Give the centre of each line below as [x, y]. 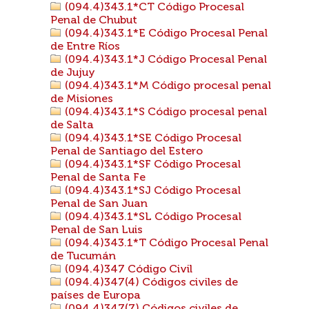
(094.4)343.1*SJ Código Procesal [151, 191]
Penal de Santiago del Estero [127, 152]
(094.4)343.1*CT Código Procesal [153, 8]
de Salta [72, 126]
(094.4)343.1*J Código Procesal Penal [165, 60]
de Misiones [82, 99]
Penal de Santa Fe [98, 178]
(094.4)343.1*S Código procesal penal [165, 112]
